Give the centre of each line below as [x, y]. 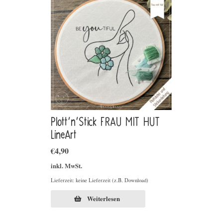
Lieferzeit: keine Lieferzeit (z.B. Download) [100, 180]
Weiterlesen [104, 198]
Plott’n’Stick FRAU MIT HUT [106, 122]
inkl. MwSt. [66, 166]
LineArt [64, 135]
